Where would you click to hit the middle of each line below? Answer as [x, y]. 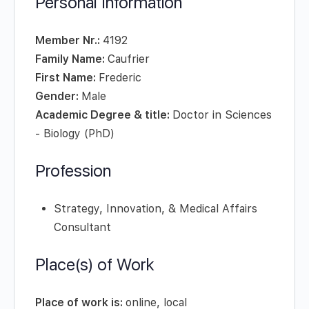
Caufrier [129, 59]
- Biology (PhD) [75, 133]
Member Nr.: [69, 40]
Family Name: [71, 59]
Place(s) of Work [95, 265]
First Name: [67, 78]
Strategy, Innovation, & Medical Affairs [156, 209]
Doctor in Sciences [222, 115]
